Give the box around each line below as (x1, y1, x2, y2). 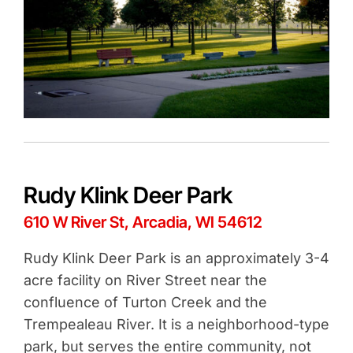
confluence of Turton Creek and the (23, 293, 267, 310)
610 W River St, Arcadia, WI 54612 (23, 212, 262, 232)
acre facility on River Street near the (23, 271, 267, 288)
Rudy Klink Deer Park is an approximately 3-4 (23, 249, 329, 266)
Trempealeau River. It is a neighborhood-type (23, 315, 329, 333)
